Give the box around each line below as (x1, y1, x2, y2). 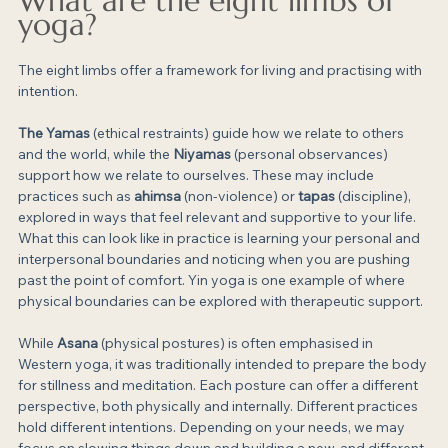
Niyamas (173, 145, 231, 164)
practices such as (18, 187, 134, 206)
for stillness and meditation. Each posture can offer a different (18, 376, 421, 395)
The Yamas (18, 124, 90, 143)
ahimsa (134, 187, 181, 206)
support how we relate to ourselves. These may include (18, 166, 377, 185)
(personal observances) (231, 145, 391, 164)
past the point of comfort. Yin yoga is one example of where (18, 271, 408, 290)
